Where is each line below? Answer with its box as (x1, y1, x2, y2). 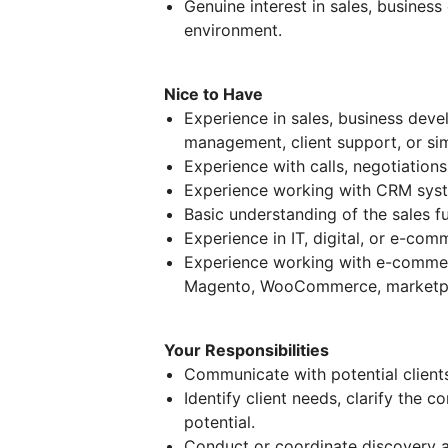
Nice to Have (164, 84, 263, 104)
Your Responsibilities (164, 340, 329, 360)
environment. (184, 20, 282, 40)
